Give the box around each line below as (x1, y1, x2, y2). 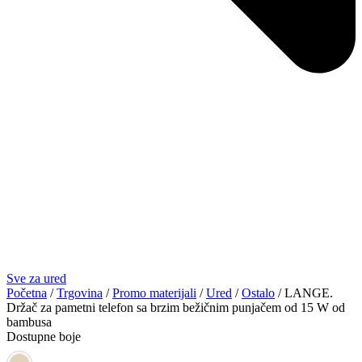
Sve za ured (6, 271, 66, 285)
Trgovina (57, 285, 103, 300)
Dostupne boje (6, 329, 81, 343)
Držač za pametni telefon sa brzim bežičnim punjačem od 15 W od (6, 300, 345, 314)
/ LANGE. (275, 285, 333, 300)
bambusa (6, 314, 52, 329)
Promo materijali (112, 285, 196, 300)
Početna (6, 285, 47, 300)
